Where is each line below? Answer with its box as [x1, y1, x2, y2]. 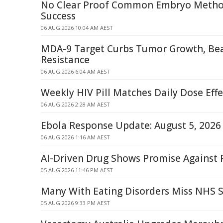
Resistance [41, 53, 90, 66]
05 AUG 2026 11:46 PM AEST [41, 166, 113, 174]
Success [41, 9, 76, 22]
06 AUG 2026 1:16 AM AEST [41, 133, 110, 141]
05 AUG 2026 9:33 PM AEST [41, 199, 110, 207]
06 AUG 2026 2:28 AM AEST [41, 101, 110, 108]
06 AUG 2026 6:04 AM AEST [41, 68, 110, 75]
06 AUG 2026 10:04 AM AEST [41, 24, 113, 31]
